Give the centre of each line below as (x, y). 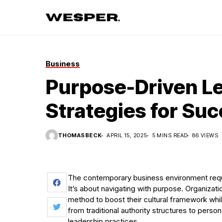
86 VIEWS (205, 135)
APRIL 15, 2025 (127, 135)
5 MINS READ (170, 135)
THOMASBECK (80, 135)
